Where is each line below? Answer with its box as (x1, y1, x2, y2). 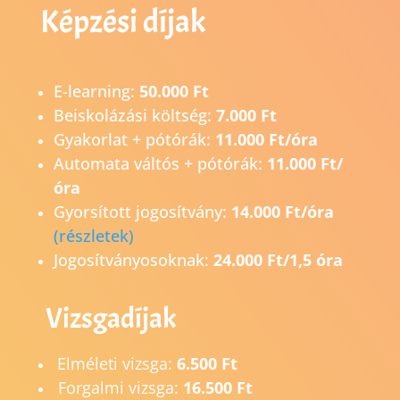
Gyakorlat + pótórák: (53, 129, 215, 151)
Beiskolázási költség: (53, 104, 216, 127)
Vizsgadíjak (45, 300, 176, 337)
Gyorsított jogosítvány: (53, 201, 231, 223)
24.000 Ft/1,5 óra (208, 249, 343, 271)
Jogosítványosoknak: (53, 249, 209, 271)
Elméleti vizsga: (56, 353, 177, 375)
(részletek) (53, 225, 134, 247)
